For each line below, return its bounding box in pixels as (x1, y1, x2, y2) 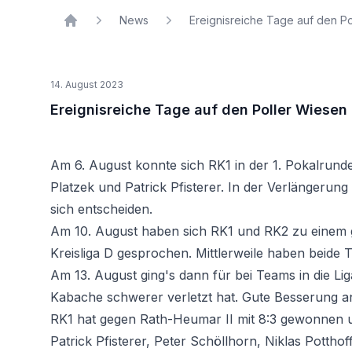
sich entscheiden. (50, 201, 152, 217)
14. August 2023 (50, 79, 123, 90)
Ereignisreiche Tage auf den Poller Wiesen (50, 101, 347, 118)
